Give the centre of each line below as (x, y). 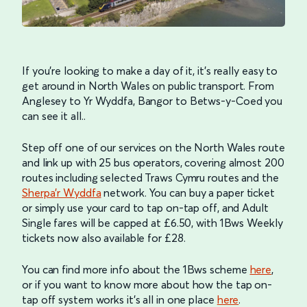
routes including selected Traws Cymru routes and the (150, 178)
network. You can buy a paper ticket (188, 193)
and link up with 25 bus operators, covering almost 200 (153, 163)
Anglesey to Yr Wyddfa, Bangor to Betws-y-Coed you (152, 101)
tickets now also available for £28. (104, 238)
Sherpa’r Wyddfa (62, 193)
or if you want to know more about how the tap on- (147, 285)
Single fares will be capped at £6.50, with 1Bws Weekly (152, 223)
